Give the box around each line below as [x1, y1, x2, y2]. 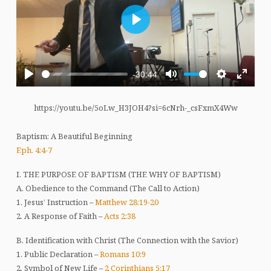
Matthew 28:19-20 [94, 196, 158, 207]
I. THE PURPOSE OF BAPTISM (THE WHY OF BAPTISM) [16, 168, 221, 180]
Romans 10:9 [99, 248, 146, 260]
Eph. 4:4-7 [16, 145, 52, 156]
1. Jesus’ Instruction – [16, 196, 95, 207]
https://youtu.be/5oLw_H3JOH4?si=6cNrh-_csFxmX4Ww [33, 102, 238, 114]
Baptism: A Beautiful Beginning [16, 131, 132, 142]
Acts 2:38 [103, 210, 135, 221]
